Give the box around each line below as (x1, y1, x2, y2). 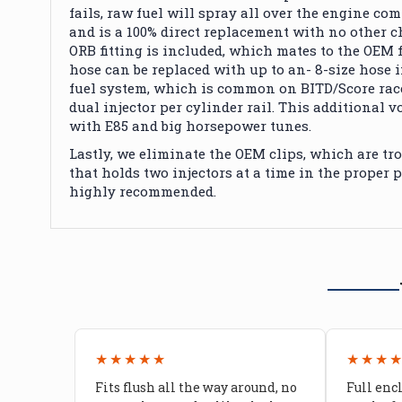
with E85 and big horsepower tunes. (69, 116, 311, 135)
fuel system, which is (69, 78, 217, 97)
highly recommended (69, 181, 214, 200)
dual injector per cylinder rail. (69, 97, 275, 116)
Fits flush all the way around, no (94, 378, 297, 396)
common (217, 78, 275, 97)
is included (146, 40, 223, 59)
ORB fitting (69, 40, 146, 59)
